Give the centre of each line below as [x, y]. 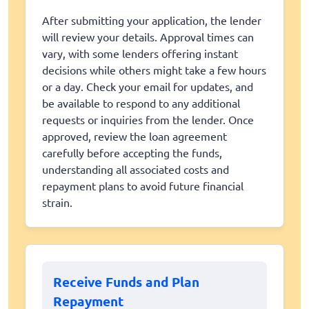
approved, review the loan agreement [134, 136]
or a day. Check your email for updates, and [148, 87]
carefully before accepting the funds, [132, 153]
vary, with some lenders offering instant [140, 53]
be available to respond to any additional [141, 103]
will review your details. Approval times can [148, 37]
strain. [57, 202]
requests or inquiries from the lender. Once [148, 120]
